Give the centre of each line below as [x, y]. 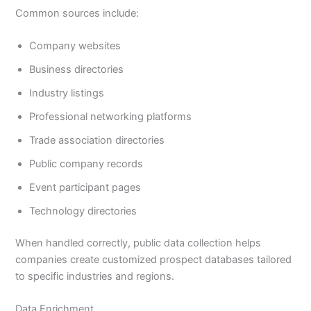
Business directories [77, 69]
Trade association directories [97, 140]
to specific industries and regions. [95, 276]
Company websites [75, 45]
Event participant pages [85, 187]
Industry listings [67, 93]
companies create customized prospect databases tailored [154, 259]
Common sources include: [77, 13]
